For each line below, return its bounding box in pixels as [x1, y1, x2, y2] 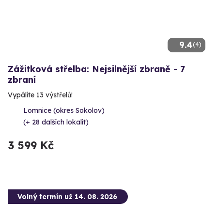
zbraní [8, 74, 36, 85]
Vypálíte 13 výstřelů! [8, 90, 73, 99]
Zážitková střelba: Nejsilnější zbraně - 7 [8, 63, 185, 75]
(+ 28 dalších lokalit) [23, 117, 89, 126]
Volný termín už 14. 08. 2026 [17, 192, 117, 201]
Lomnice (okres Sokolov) [23, 106, 105, 115]
